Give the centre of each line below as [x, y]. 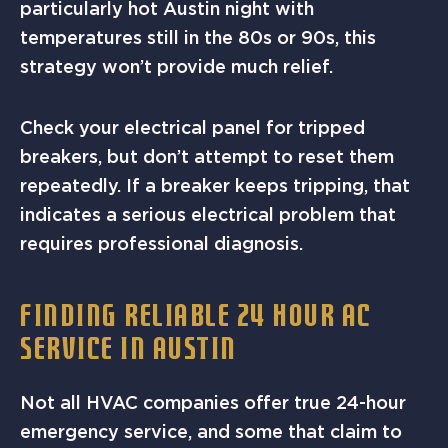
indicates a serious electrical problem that [208, 214]
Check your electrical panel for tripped [192, 127]
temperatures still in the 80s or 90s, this [198, 38]
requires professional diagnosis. [161, 243]
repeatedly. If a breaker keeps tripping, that [215, 185]
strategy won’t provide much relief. [176, 67]
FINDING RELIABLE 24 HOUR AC [196, 318]
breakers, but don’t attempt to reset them [207, 156]
